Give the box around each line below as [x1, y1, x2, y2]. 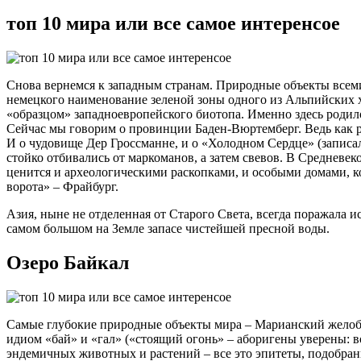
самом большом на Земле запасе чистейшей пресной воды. [6, 222, 330, 236]
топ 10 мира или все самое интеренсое [6, 13, 340, 35]
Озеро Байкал [6, 251, 129, 273]
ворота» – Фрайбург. [6, 180, 118, 194]
